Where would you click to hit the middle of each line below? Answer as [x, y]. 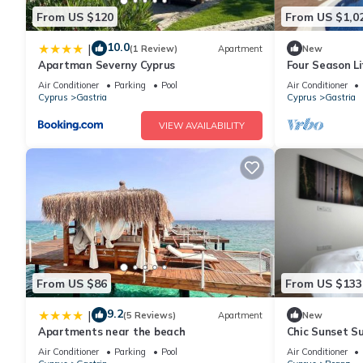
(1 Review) [154, 48]
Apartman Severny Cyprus [107, 65]
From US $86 [72, 283]
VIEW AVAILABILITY [201, 126]
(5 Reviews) [149, 315]
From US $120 [75, 17]
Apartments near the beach [112, 332]
